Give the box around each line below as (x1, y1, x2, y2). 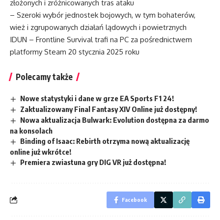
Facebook (122, 196, 147, 203)
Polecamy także (16, 71, 73, 82)
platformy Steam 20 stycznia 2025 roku (10, 47, 139, 57)
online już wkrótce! (10, 147, 71, 156)
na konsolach (10, 126, 53, 135)
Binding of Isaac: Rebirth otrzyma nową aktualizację (20, 136, 190, 145)
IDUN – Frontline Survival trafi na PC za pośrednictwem (10, 35, 192, 45)
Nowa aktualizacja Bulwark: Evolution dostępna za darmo (20, 115, 210, 125)
